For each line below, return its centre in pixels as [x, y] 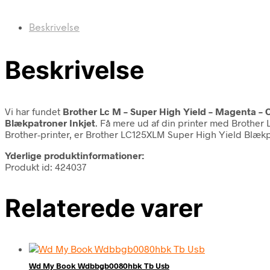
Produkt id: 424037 [46, 166]
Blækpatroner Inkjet [50, 122]
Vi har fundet [34, 111]
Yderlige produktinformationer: [74, 155]
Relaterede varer [104, 208]
